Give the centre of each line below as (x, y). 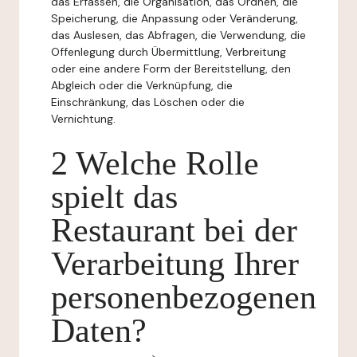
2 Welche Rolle (155, 163)
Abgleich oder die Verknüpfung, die (142, 85)
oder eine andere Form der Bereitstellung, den (171, 69)
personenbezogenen (184, 297)
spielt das (114, 197)
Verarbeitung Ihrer (175, 264)
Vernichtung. (83, 119)
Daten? (99, 331)
